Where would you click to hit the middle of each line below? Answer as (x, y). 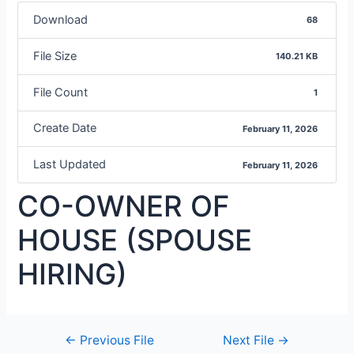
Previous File (115, 340)
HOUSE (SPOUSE (135, 240)
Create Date (64, 128)
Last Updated (69, 165)
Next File (250, 340)
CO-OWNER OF (124, 206)
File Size (55, 56)
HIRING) (73, 274)
